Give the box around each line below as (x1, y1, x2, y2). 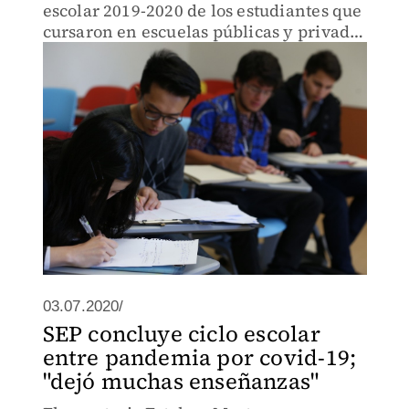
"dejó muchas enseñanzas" (42, 366, 320, 396)
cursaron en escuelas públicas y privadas (42, 20, 367, 43)
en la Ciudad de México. (42, 41, 233, 64)
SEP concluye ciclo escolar (42, 319, 320, 349)
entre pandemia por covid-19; (42, 342, 357, 372)
